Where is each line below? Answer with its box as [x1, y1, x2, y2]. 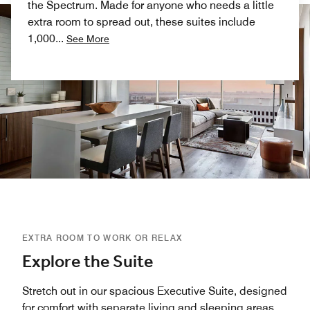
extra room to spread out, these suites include [28, 15, 255, 28]
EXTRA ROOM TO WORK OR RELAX [22, 232, 183, 243]
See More [66, 33, 109, 44]
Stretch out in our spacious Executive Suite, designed [22, 284, 287, 298]
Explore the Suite [22, 248, 153, 275]
